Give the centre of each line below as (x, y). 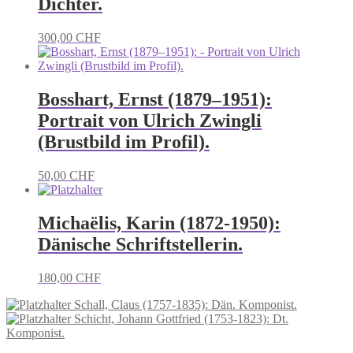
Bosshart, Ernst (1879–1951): (155, 100)
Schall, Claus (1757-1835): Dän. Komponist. (186, 304)
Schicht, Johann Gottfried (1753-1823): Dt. (181, 318)
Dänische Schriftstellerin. (140, 245)
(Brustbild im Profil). (124, 142)
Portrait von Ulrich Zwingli (150, 121)
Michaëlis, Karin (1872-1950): (159, 223)
